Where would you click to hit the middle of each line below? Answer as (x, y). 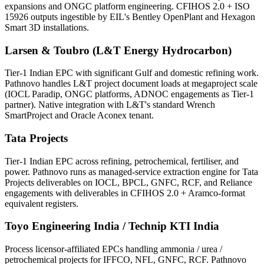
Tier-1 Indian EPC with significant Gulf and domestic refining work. (132, 73)
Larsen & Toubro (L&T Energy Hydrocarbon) (118, 50)
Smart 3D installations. (47, 27)
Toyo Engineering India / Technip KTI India (112, 226)
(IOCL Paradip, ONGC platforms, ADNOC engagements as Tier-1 (129, 94)
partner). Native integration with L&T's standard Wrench (110, 105)
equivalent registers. (42, 203)
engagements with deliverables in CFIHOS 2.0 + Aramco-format (125, 193)
